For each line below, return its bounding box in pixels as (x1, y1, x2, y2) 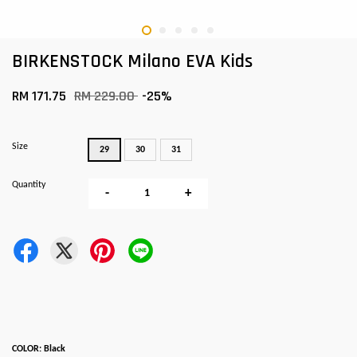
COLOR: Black (12, 344, 65, 354)
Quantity (12, 180, 45, 190)
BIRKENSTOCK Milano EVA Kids (12, 49, 253, 73)
